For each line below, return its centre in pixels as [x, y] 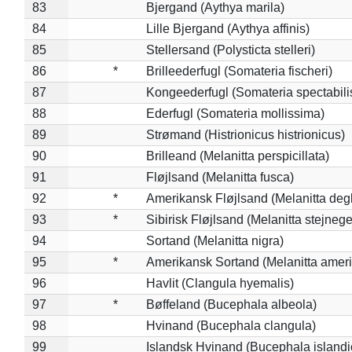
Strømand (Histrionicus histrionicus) [245, 134]
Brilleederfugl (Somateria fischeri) [239, 71]
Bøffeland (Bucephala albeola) [231, 304]
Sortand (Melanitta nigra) [214, 240]
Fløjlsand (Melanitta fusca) [220, 177]
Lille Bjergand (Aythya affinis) [227, 28]
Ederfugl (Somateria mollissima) [235, 113]
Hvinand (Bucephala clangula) [231, 325]
